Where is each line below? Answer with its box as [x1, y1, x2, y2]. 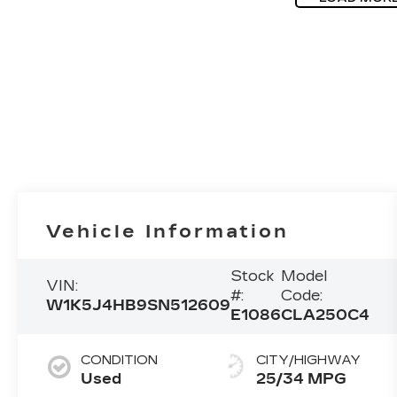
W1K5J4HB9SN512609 [46, 297, 231, 315]
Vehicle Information [46, 220, 290, 242]
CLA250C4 [281, 307, 370, 324]
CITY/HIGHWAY [255, 353, 361, 369]
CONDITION [81, 353, 159, 369]
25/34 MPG [255, 370, 346, 388]
